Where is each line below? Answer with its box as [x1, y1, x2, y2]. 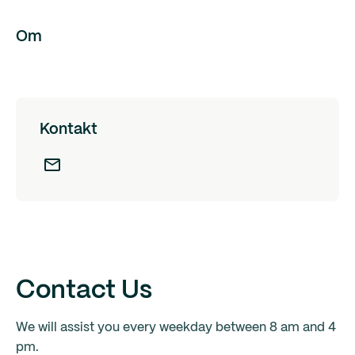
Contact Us [16, 279, 152, 303]
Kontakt [40, 123, 97, 137]
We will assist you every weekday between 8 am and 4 [16, 322, 336, 334]
